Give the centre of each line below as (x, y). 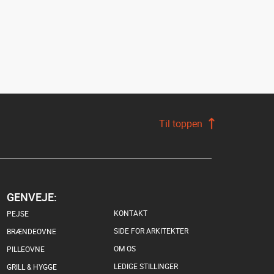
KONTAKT (131, 213)
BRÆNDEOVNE (31, 231)
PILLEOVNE (26, 249)
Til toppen (181, 123)
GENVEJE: (32, 197)
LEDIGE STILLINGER (146, 266)
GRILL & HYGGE (32, 267)
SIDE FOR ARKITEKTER (151, 231)
